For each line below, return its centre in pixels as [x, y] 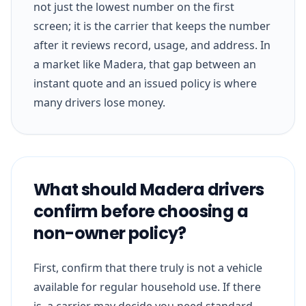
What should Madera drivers [149, 189]
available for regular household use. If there [147, 287]
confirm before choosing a [141, 211]
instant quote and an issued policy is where [145, 83]
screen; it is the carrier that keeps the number [152, 26]
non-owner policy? [110, 233]
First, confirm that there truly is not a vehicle [148, 267]
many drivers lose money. [99, 102]
